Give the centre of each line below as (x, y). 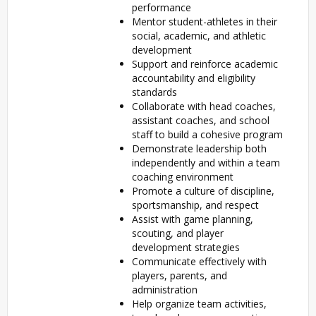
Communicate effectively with (199, 261)
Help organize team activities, (199, 303)
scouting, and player (178, 233)
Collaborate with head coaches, (204, 106)
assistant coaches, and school (201, 120)
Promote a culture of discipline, (203, 190)
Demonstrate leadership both (199, 148)
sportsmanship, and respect (195, 205)
